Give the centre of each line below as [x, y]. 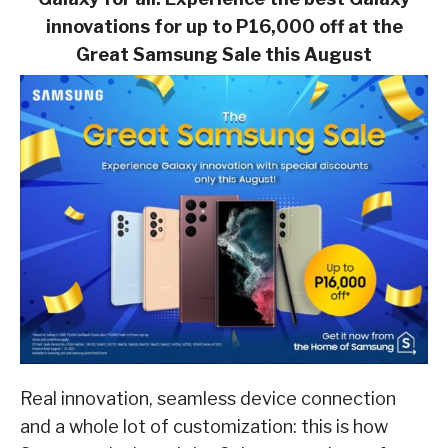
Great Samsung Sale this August [224, 54]
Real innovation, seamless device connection [208, 398]
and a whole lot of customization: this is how [204, 426]
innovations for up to [140, 26]
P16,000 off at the [319, 26]
